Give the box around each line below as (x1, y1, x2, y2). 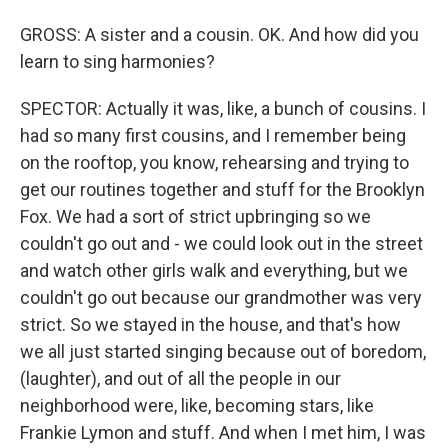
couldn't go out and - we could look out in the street (20, 233, 423, 255)
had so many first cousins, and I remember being (20, 125, 406, 147)
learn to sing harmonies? (20, 51, 215, 73)
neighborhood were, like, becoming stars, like (20, 395, 374, 417)
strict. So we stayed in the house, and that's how (20, 314, 401, 336)
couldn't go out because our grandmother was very (20, 287, 422, 309)
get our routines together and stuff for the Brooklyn (20, 179, 425, 201)
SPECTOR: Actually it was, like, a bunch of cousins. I (20, 98, 426, 120)
